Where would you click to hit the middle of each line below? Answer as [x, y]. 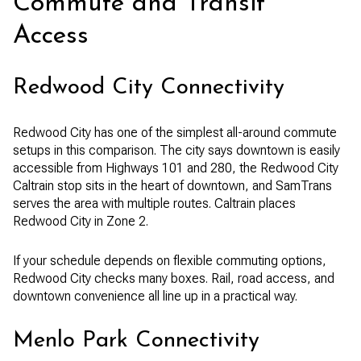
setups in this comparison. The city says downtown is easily [176, 151]
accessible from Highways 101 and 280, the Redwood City [176, 168]
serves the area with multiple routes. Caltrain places [154, 204]
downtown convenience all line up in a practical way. [155, 296]
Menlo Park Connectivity [136, 341]
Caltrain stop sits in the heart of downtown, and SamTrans [172, 186]
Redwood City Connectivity [149, 88]
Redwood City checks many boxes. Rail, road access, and [174, 278]
